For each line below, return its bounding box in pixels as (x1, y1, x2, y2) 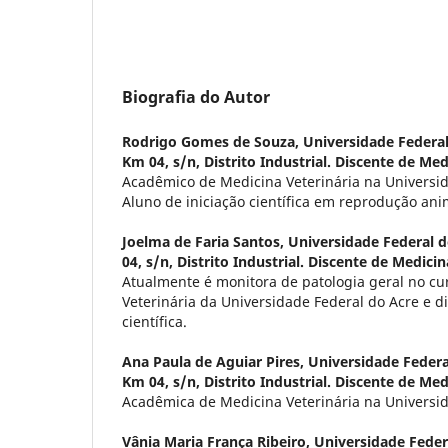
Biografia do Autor (122, 85, 270, 108)
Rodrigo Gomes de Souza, (122, 131, 303, 151)
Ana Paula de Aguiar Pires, (122, 351, 308, 371)
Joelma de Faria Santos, (122, 231, 288, 251)
